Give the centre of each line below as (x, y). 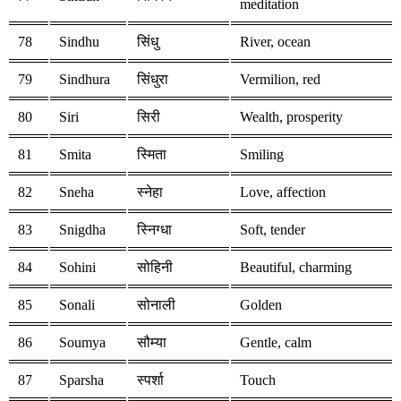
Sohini (77, 268)
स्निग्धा (154, 230)
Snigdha (82, 230)
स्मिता (152, 155)
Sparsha (81, 380)
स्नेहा (150, 192)
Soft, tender (273, 230)
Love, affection (283, 192)
